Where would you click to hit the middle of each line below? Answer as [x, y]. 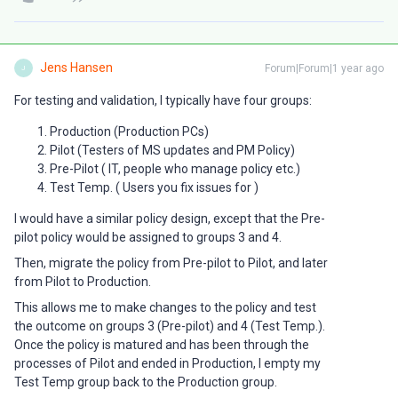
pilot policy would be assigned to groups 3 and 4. [148, 237]
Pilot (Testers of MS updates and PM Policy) [172, 150]
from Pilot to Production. [83, 282]
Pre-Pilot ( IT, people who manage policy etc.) [175, 169]
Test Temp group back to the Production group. [146, 382]
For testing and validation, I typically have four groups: [163, 100]
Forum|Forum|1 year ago [324, 68]
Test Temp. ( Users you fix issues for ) [154, 187]
